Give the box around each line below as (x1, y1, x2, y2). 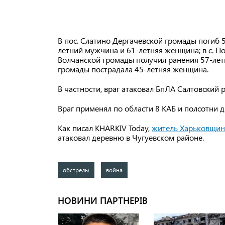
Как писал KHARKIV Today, (58, 123, 152, 134)
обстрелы (63, 166, 89, 174)
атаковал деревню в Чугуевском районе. (58, 132, 204, 143)
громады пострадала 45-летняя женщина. (58, 64, 208, 75)
